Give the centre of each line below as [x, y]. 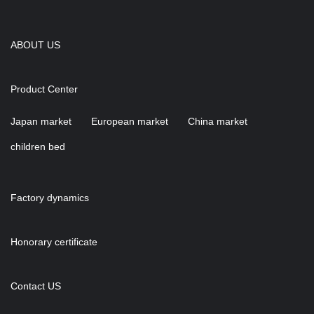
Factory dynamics [50, 197]
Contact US [36, 286]
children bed [38, 146]
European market [130, 121]
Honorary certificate [54, 241]
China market [218, 121]
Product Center [44, 89]
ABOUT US [35, 45]
